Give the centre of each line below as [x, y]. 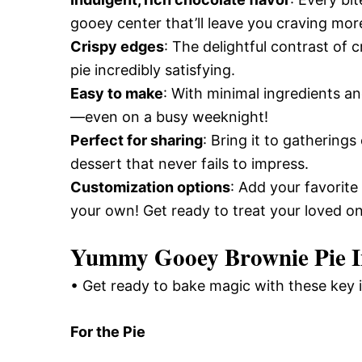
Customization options [150, 187]
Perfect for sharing [137, 140]
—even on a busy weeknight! [169, 117]
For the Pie [108, 332]
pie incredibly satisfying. [153, 70]
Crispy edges [117, 46]
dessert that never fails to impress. [189, 164]
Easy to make [117, 93]
